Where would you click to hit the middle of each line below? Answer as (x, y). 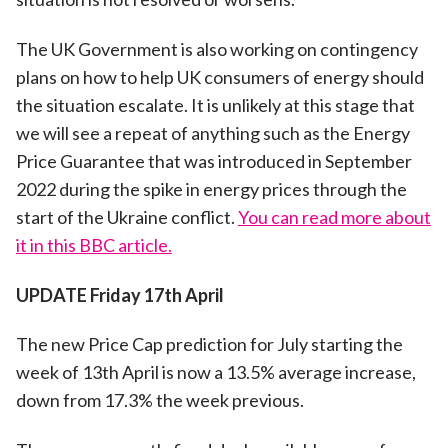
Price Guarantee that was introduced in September (214, 160)
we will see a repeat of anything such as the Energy (213, 132)
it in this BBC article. (94, 244)
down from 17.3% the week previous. (160, 400)
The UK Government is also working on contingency (217, 48)
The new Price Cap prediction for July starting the (209, 344)
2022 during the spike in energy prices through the (211, 188)
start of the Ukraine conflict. (127, 216)
